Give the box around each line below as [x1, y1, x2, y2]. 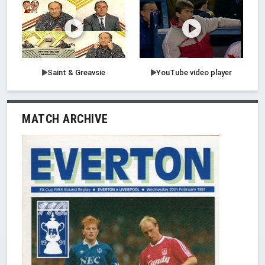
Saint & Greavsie [47, 68, 105, 77]
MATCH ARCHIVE [22, 112, 108, 127]
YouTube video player [156, 68, 232, 77]
